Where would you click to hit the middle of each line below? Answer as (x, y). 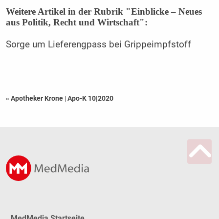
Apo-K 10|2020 (90, 99)
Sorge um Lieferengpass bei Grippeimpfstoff (98, 45)
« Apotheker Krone (35, 99)
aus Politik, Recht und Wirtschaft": (77, 22)
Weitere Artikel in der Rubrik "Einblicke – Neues (104, 12)
